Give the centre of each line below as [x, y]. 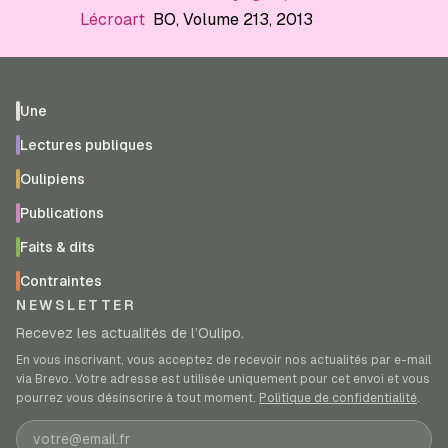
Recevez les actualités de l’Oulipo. [130, 333]
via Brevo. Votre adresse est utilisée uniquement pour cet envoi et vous [223, 379]
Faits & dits [57, 247]
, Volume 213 [222, 20]
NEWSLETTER [76, 305]
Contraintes [61, 281]
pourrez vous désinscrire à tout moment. [136, 398]
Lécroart [112, 20]
